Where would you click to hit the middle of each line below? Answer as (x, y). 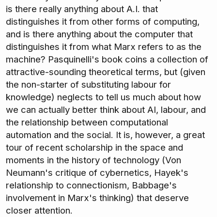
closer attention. (39, 210)
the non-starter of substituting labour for (88, 84)
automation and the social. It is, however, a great (105, 135)
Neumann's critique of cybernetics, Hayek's (97, 172)
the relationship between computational (87, 122)
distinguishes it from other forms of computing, (103, 21)
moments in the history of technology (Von (93, 160)
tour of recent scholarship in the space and (94, 147)
